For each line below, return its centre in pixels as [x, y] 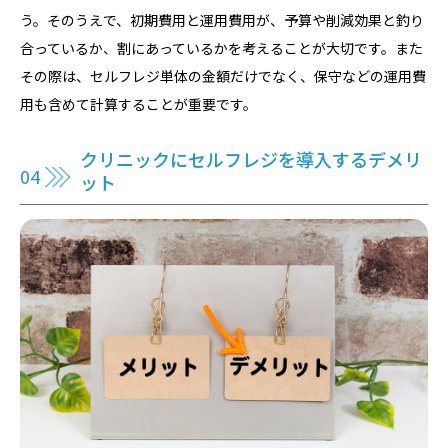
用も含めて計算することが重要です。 [138, 104]
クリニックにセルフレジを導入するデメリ [251, 159]
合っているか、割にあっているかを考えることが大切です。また [221, 48]
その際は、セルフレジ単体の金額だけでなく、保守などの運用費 [223, 76]
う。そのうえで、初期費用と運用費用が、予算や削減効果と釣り [222, 20]
